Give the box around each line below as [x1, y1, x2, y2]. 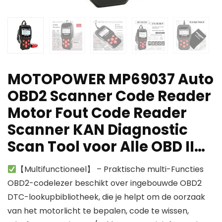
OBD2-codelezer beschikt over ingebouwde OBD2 [7, 177, 202, 189]
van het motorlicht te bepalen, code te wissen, [7, 205, 189, 217]
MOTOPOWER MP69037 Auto [7, 69, 214, 90]
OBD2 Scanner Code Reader [7, 86, 211, 107]
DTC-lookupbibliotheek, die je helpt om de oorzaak [7, 191, 205, 203]
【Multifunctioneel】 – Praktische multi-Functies [16, 164, 204, 175]
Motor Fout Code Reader [7, 103, 187, 123]
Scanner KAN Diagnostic [7, 120, 188, 140]
